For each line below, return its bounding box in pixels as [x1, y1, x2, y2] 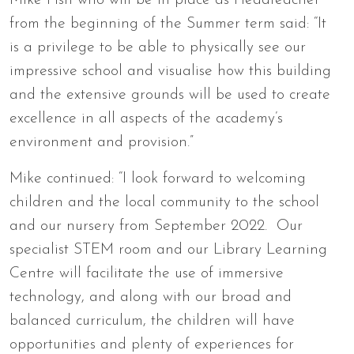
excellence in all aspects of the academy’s [9, 111, 283, 126]
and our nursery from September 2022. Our [9, 218, 303, 234]
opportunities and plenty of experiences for [9, 337, 294, 352]
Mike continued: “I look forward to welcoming [9, 171, 306, 186]
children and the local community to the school [9, 194, 319, 210]
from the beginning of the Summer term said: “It [9, 16, 326, 32]
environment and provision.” [9, 134, 194, 150]
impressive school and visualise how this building [9, 63, 331, 79]
